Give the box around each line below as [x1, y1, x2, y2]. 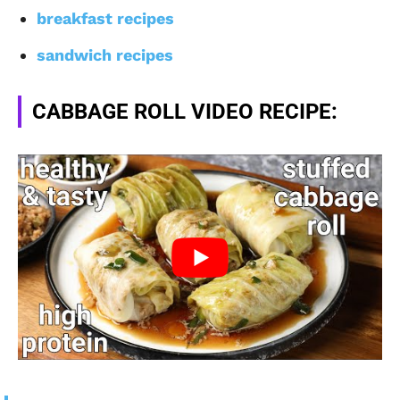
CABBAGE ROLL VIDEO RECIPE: [32, 99, 337, 125]
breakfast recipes [37, 9, 174, 29]
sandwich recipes [37, 46, 173, 65]
